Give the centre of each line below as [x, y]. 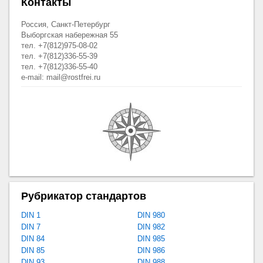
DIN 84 [33, 238]
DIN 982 [151, 227]
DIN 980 [151, 215]
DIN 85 [33, 250]
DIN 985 [151, 238]
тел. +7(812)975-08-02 [60, 45]
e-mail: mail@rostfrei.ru [61, 77]
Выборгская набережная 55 [70, 35]
